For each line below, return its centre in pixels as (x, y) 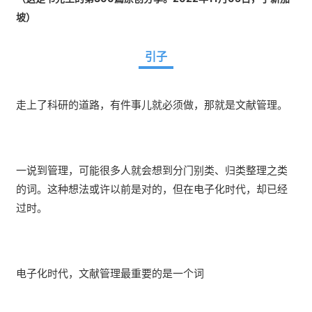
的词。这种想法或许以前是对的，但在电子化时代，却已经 (152, 189)
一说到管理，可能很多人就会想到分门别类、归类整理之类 (152, 170)
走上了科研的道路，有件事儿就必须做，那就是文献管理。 (152, 104)
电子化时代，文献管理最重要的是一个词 (110, 273)
